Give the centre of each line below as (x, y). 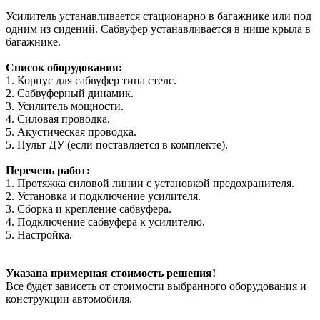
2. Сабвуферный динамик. (70, 93)
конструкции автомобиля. (69, 299)
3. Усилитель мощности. (65, 106)
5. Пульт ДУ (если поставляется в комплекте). (117, 144)
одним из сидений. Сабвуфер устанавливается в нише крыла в (158, 29)
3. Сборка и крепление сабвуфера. (89, 209)
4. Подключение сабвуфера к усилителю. (105, 221)
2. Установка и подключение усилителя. (103, 196)
